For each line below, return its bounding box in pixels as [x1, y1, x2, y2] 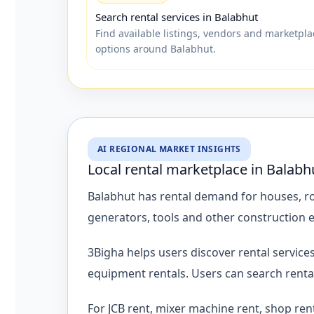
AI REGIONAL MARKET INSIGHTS [97, 142, 241, 155]
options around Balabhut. [95, 41, 216, 55]
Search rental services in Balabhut [95, 9, 258, 24]
